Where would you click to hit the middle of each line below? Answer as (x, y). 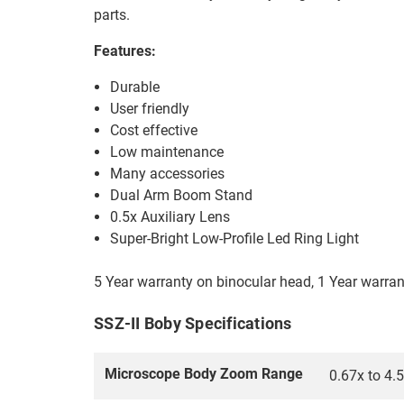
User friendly (150, 109)
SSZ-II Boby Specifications (193, 323)
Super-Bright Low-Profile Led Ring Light (235, 239)
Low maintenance (167, 152)
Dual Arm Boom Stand (182, 195)
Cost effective (154, 130)
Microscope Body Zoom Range (204, 374)
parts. (112, 15)
